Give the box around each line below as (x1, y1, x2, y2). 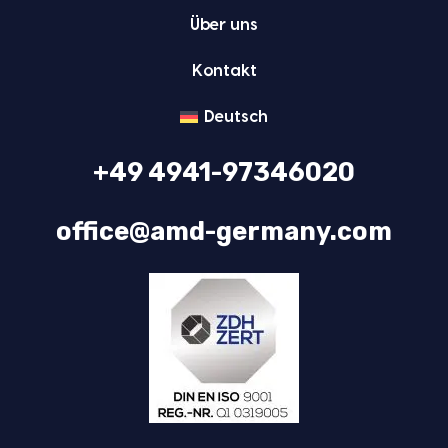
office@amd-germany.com (56, 215, 392, 246)
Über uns (190, 16, 258, 33)
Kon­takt (191, 62, 257, 79)
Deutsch (204, 108, 269, 125)
